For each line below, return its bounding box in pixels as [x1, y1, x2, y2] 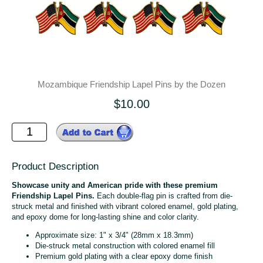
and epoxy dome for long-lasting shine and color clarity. [12, 212, 199, 221]
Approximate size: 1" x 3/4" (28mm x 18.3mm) [35, 230, 193, 240]
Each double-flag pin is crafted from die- [95, 191, 232, 200]
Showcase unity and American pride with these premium [12, 180, 218, 190]
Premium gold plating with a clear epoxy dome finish [35, 251, 213, 261]
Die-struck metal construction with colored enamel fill [35, 241, 215, 250]
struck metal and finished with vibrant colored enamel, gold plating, [12, 201, 238, 211]
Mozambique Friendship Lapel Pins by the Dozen [38, 79, 225, 89]
